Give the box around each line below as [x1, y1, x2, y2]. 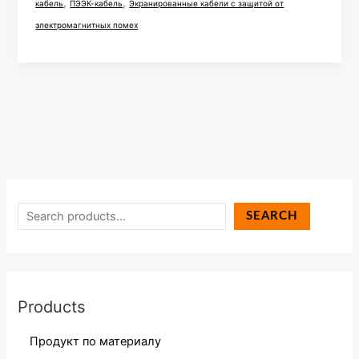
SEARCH [246, 210, 299, 223]
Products [18, 296, 86, 317]
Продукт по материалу [30, 333, 162, 349]
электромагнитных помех [35, 20, 139, 30]
